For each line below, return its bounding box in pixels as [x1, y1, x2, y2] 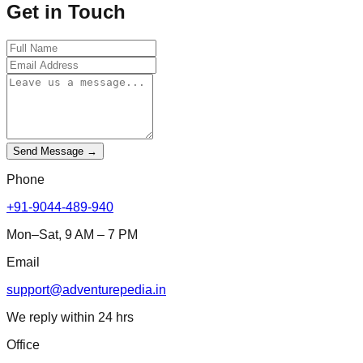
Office [6, 337, 40, 352]
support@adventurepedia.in [6, 282, 166, 297]
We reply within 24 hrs [6, 310, 134, 324]
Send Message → [13, 144, 97, 157]
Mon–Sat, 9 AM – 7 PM [6, 227, 138, 241]
